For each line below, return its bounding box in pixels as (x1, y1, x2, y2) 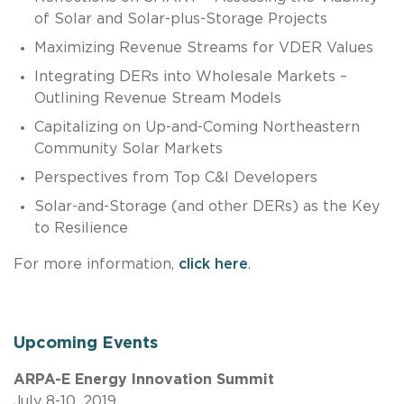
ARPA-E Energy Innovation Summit (14, 372, 274, 387)
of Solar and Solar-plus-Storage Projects (33, 11, 327, 26)
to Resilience (33, 220, 128, 235)
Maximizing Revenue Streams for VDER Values (33, 40, 373, 55)
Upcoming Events (14, 335, 158, 352)
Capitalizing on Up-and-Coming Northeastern (33, 119, 360, 134)
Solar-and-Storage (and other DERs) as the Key (33, 198, 380, 214)
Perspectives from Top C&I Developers (33, 170, 317, 185)
